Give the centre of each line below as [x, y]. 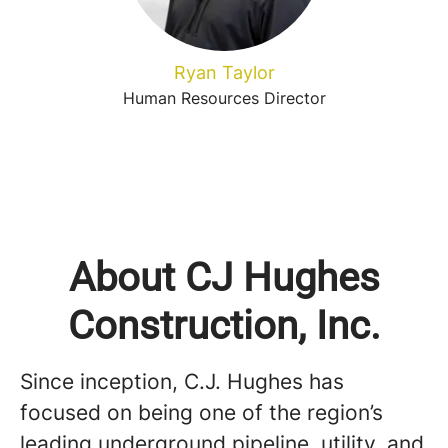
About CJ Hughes [224, 277]
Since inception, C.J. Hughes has [182, 381]
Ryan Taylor [224, 72]
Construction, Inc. [224, 325]
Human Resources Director [224, 98]
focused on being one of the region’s [201, 412]
